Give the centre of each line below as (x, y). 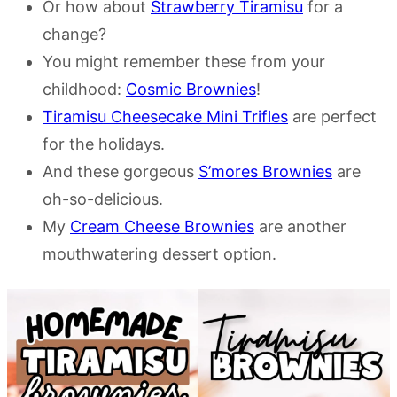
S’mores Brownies (265, 172)
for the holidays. (104, 144)
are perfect (332, 117)
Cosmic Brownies (191, 90)
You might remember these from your (184, 62)
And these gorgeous (121, 172)
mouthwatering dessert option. (160, 254)
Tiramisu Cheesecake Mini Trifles (165, 117)
